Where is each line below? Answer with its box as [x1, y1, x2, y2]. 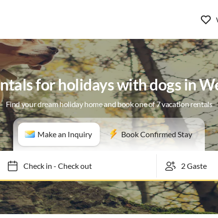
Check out [53, 161, 88, 170]
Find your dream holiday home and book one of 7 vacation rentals [5, 99, 213, 109]
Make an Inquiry [37, 129, 92, 139]
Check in [18, 161, 48, 170]
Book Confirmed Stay [121, 129, 192, 139]
